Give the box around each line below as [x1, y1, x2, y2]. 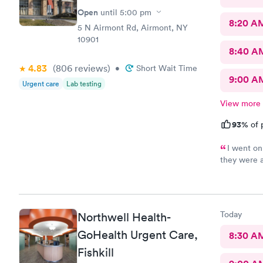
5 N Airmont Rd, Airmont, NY [77, 22, 188, 33]
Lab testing [66, 78, 102, 89]
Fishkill [77, 245, 114, 259]
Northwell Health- [77, 210, 170, 224]
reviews [72, 62, 107, 74]
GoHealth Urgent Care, [77, 228, 198, 242]
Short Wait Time [136, 62, 197, 73]
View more [220, 97, 261, 109]
